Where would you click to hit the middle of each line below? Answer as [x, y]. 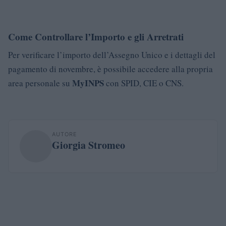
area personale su [40, 83]
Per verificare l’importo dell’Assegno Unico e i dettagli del [112, 54]
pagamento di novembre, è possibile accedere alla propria [110, 69]
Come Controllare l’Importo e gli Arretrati [96, 36]
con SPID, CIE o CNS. [144, 83]
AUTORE [65, 134]
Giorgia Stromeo [89, 145]
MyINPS [88, 83]
